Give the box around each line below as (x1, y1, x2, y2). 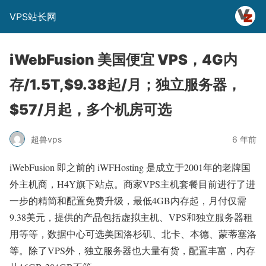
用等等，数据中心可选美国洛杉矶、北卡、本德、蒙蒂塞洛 (9, 227, 256, 240)
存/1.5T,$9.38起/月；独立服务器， (9, 76, 241, 93)
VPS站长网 (9, 11, 56, 23)
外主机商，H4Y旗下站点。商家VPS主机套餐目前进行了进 (9, 178, 255, 190)
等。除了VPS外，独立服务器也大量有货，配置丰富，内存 (9, 244, 255, 256)
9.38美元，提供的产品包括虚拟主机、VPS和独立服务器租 (9, 211, 253, 223)
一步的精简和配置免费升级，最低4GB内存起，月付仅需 (9, 194, 246, 207)
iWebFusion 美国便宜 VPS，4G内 (9, 51, 237, 68)
